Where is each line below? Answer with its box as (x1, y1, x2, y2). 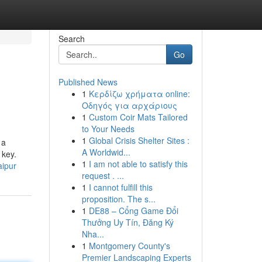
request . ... (81, 170, 124, 181)
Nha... (81, 228, 104, 240)
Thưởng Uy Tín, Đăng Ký (81, 216, 174, 228)
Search (58, 33, 85, 44)
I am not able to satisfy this (88, 158, 188, 170)
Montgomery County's (88, 240, 170, 251)
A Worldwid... (81, 146, 130, 158)
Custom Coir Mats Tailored (88, 111, 188, 123)
